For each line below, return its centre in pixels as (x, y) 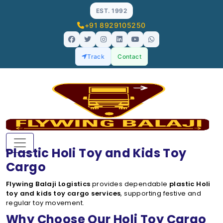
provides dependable (130, 184)
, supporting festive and (161, 193)
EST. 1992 (111, 11)
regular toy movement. (45, 203)
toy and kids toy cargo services (63, 193)
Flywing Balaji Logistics (48, 184)
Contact (130, 56)
